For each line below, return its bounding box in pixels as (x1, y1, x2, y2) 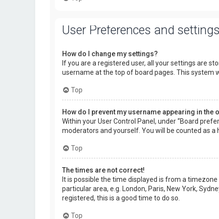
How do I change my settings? (62, 50, 158, 58)
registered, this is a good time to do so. (62, 194, 180, 202)
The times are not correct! (62, 166, 145, 174)
